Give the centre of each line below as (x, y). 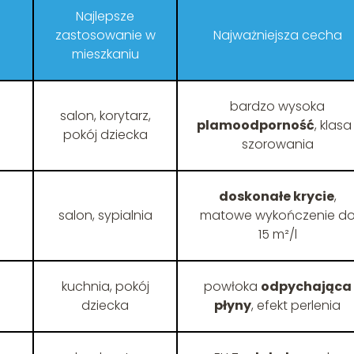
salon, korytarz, (105, 116)
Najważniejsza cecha (277, 36)
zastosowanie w (105, 36)
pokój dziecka (105, 135)
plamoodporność (256, 126)
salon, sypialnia (105, 216)
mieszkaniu (105, 55)
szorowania (277, 145)
